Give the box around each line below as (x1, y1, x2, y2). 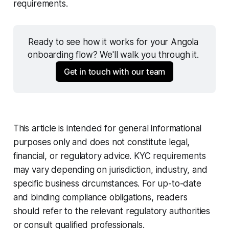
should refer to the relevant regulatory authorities (13, 205, 211, 216)
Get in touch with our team (63, 66, 166, 77)
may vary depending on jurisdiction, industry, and (13, 164, 208, 175)
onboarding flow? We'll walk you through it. (28, 49, 201, 60)
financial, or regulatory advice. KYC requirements (13, 150, 206, 161)
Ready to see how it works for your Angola (28, 36, 199, 47)
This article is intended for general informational (13, 123, 202, 133)
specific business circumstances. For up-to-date (13, 178, 201, 189)
